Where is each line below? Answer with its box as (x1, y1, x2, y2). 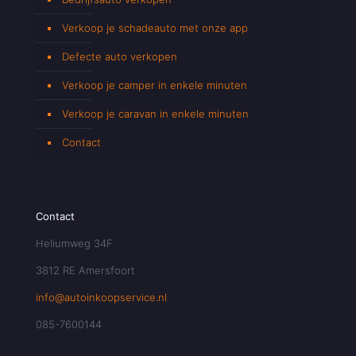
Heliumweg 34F (36, 236, 113, 250)
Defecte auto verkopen (62, 49, 177, 63)
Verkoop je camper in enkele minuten (62, 78, 247, 91)
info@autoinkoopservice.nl (36, 290, 167, 304)
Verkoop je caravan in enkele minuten (62, 106, 249, 120)
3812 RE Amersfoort (36, 263, 135, 277)
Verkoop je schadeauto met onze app (62, 21, 248, 34)
